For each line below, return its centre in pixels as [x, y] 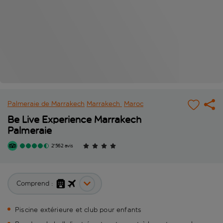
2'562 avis [62, 146]
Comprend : [35, 184]
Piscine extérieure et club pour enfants [78, 210]
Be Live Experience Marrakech [74, 120]
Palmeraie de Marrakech [46, 104]
